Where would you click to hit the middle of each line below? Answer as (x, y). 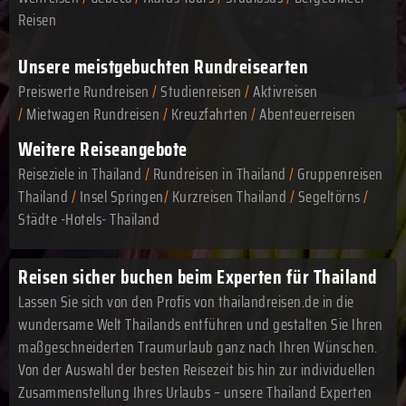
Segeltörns (329, 197)
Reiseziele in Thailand (80, 174)
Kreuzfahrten (209, 114)
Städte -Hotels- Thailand (89, 219)
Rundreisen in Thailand (219, 174)
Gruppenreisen (340, 174)
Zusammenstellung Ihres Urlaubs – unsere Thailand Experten (195, 392)
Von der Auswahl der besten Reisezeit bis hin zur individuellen (197, 370)
